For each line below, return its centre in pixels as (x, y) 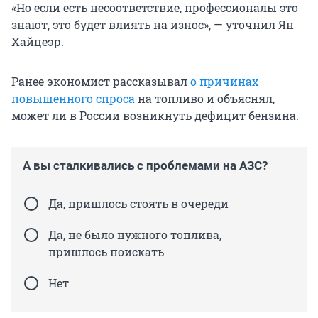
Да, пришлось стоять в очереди (138, 204)
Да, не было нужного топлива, (135, 235)
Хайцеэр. (38, 42)
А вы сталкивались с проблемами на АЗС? (145, 166)
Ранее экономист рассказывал (101, 82)
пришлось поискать (106, 252)
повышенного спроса (73, 99)
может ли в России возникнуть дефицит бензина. (155, 116)
